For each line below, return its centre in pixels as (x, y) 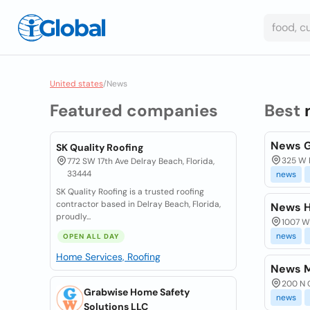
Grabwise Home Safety (137, 292)
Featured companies (134, 110)
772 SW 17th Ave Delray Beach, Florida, (141, 161)
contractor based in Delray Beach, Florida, (138, 204)
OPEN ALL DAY (91, 236)
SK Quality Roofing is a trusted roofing (130, 192)
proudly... (73, 217)
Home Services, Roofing (108, 257)
